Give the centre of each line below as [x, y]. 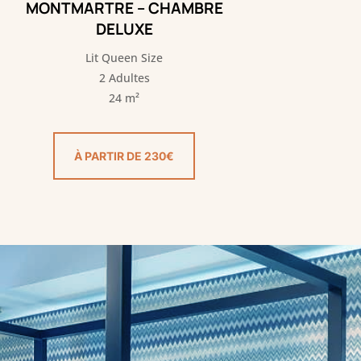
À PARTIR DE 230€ [124, 156]
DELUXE [124, 29]
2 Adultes [124, 78]
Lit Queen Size [124, 58]
